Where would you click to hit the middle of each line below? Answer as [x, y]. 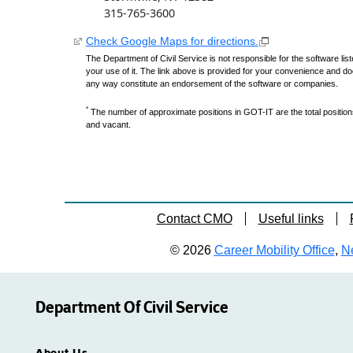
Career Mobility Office [274, 250]
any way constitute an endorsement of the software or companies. [212, 83]
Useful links [291, 219]
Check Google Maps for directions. [172, 41]
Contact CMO [194, 219]
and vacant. [108, 124]
